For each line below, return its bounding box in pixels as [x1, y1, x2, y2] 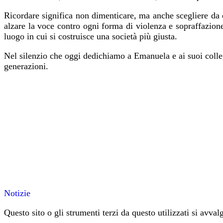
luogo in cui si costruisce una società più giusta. [4, 31, 177, 42]
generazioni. [4, 61, 48, 72]
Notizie [4, 188, 30, 199]
